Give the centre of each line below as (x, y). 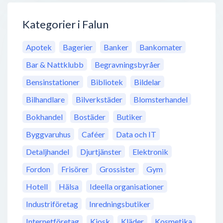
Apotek (39, 47)
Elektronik (150, 152)
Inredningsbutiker (120, 204)
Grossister (117, 169)
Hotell (37, 187)
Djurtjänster (101, 152)
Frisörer (75, 169)
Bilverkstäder (99, 100)
